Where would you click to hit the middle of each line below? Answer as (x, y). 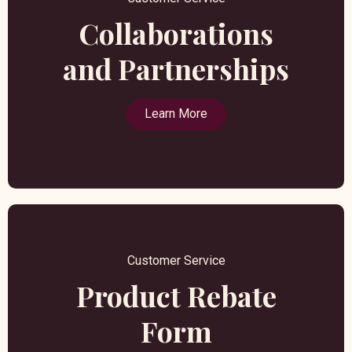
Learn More (176, 114)
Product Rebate (176, 296)
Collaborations (176, 33)
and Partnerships (176, 69)
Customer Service (176, 261)
